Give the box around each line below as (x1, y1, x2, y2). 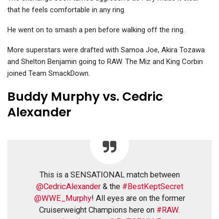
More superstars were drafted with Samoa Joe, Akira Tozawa (7, 45, 205, 55)
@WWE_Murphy (34, 194, 91, 203)
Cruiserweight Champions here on (39, 205, 156, 215)
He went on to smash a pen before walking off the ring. (7, 25, 185, 35)
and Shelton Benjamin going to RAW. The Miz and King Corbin (7, 57, 203, 66)
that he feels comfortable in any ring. (7, 5, 126, 15)
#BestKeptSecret (122, 182, 183, 192)
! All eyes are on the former (91, 194, 185, 203)
